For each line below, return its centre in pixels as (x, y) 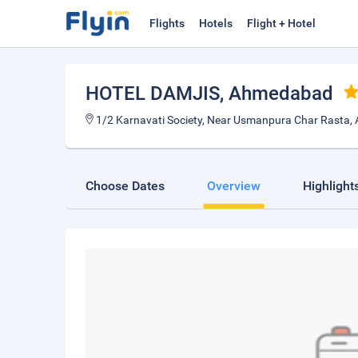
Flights (167, 23)
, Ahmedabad (276, 93)
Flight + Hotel (281, 23)
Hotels (216, 23)
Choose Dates (125, 186)
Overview (234, 186)
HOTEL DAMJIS (153, 93)
